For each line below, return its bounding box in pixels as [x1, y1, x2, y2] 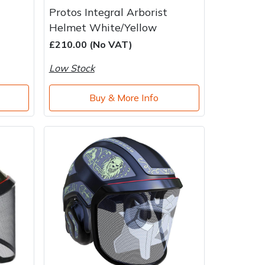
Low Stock [49, 62, 95, 74]
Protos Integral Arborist [49, 5, 167, 18]
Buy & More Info [89, 92, 159, 104]
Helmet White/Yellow [49, 20, 157, 34]
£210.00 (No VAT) [49, 38, 132, 50]
